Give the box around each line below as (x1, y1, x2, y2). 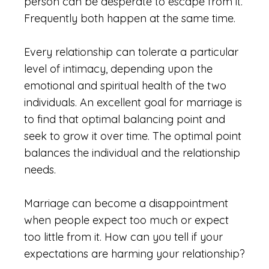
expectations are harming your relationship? (24, 247, 245, 261)
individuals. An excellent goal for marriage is (24, 95, 242, 109)
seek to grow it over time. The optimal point (24, 129, 241, 143)
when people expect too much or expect (24, 213, 229, 227)
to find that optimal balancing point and (24, 112, 225, 126)
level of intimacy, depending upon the (24, 62, 213, 76)
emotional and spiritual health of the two (24, 79, 226, 92)
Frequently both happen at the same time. (24, 11, 235, 25)
